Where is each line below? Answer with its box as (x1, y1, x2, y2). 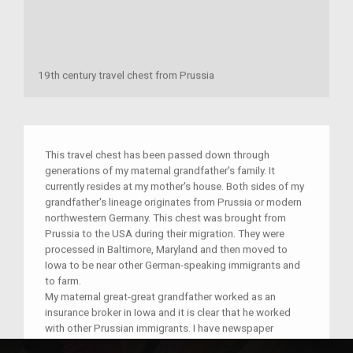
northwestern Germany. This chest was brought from (45, 211, 286, 225)
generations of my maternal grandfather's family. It (45, 164, 275, 177)
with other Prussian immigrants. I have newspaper (45, 321, 273, 335)
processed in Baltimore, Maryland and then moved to (45, 243, 288, 256)
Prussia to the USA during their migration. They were (45, 227, 284, 240)
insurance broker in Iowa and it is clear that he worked (45, 306, 291, 319)
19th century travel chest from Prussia (38, 69, 214, 82)
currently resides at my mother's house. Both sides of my (45, 180, 304, 193)
